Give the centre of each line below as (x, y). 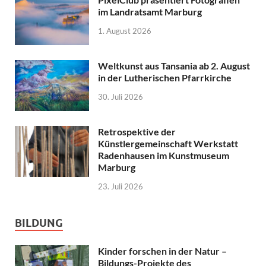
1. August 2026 (125, 31)
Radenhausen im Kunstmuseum (164, 155)
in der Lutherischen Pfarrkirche (165, 77)
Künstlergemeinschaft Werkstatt (168, 143)
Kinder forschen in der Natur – (163, 251)
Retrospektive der (137, 131)
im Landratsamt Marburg (150, 11)
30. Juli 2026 (121, 96)
